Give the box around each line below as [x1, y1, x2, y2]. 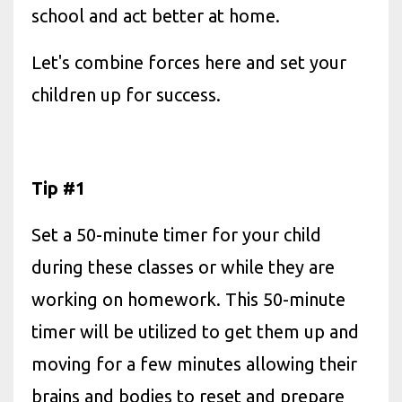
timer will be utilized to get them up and [31, 320, 359, 342]
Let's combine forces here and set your [31, 51, 346, 73]
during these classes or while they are [31, 256, 335, 277]
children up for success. [31, 83, 221, 105]
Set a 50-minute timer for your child [31, 223, 321, 245]
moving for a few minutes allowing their [31, 353, 357, 374]
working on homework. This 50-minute [31, 288, 345, 310]
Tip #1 [31, 177, 85, 198]
